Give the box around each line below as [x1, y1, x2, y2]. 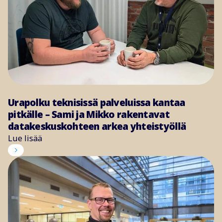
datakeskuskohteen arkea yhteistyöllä [8, 119, 186, 133]
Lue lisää [8, 132, 42, 144]
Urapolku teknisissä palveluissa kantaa [8, 96, 185, 109]
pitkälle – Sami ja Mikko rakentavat [8, 108, 169, 121]
